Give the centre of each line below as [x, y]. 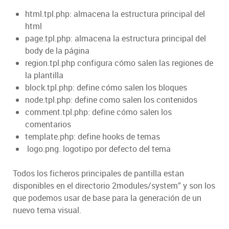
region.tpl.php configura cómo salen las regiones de [119, 63]
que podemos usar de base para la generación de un [107, 198]
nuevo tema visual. [47, 210]
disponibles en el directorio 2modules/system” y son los [114, 186]
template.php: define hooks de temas [93, 137]
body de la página [57, 51]
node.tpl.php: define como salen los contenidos [111, 100]
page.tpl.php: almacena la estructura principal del [116, 39]
